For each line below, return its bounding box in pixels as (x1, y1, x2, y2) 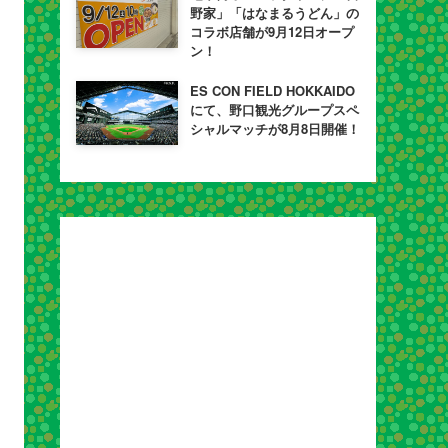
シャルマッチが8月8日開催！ (189, 119, 360, 139)
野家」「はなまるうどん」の (189, 3, 359, 23)
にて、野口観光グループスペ (189, 100, 359, 120)
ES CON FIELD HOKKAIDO (189, 81, 355, 101)
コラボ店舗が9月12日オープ (189, 22, 354, 42)
